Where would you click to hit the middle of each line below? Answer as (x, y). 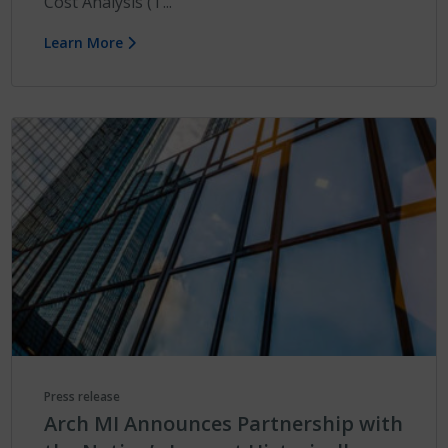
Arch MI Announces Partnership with (224, 423)
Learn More (86, 42)
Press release (82, 396)
